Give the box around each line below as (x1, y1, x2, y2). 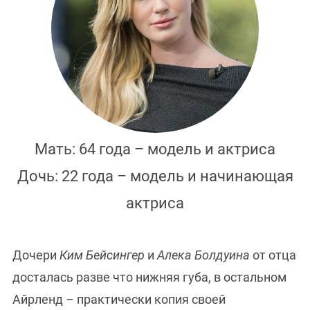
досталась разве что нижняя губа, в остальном (12, 270, 286, 285)
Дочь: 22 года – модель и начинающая (17, 167, 293, 185)
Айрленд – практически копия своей (12, 292, 226, 307)
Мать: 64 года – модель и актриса (35, 140, 275, 158)
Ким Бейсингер (60, 248, 147, 263)
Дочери (12, 248, 60, 263)
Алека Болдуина (157, 248, 253, 263)
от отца (253, 248, 296, 263)
